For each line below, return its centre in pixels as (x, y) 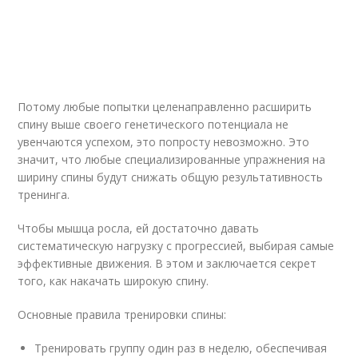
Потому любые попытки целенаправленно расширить (165, 107)
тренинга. (44, 195)
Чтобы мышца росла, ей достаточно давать (139, 228)
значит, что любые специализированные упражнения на (172, 159)
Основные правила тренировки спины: (122, 314)
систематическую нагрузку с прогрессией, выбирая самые (176, 246)
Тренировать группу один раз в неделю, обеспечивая (181, 348)
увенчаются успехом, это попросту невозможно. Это (164, 142)
